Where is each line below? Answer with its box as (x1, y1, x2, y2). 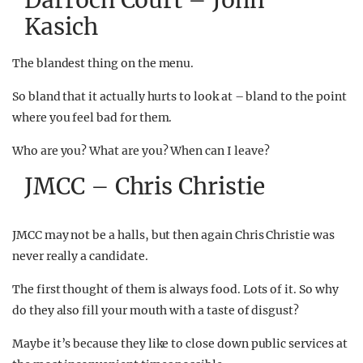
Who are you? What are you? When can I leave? (12, 143, 270, 158)
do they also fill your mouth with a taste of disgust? (12, 303, 300, 318)
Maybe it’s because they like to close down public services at (12, 336, 348, 351)
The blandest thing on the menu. (12, 56, 194, 70)
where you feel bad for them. (12, 110, 173, 125)
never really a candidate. (12, 249, 148, 263)
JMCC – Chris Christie (24, 172, 265, 201)
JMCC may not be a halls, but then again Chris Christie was (12, 228, 335, 242)
